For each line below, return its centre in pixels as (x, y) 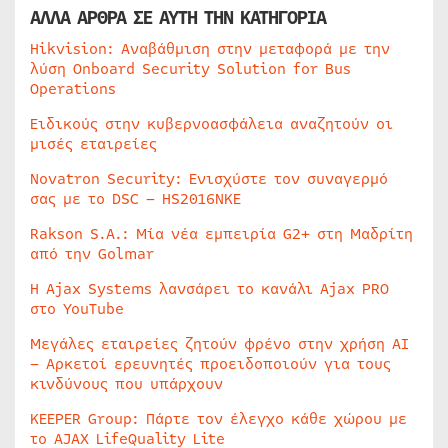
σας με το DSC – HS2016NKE (135, 199)
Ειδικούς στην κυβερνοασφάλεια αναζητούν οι (211, 124)
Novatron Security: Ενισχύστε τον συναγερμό (209, 179)
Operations (73, 89)
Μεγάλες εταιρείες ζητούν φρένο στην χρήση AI (219, 344)
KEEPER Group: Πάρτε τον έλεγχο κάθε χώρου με (218, 419)
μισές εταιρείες (93, 144)
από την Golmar (92, 254)
